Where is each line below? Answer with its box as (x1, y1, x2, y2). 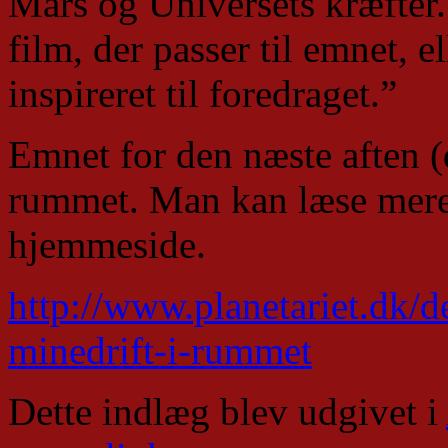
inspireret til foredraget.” (8, 71, 397, 115)
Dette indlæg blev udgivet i (8, 389, 446, 433)
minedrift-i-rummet (8, 328, 312, 372)
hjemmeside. (8, 222, 206, 266)
